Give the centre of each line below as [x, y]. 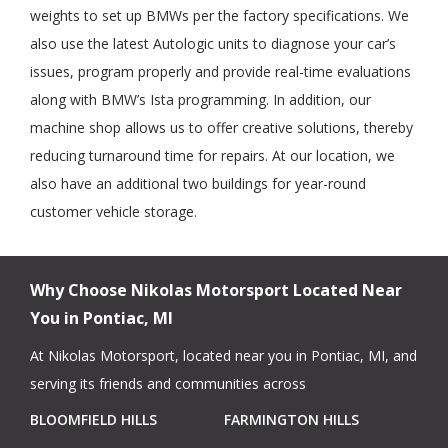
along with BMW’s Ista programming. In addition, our [200, 100]
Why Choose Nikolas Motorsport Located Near [216, 290]
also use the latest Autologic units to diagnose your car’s [213, 44]
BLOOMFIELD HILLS [93, 420]
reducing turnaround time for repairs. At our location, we [212, 156]
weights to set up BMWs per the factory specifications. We [219, 16]
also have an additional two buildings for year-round [198, 184]
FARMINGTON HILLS [291, 420]
